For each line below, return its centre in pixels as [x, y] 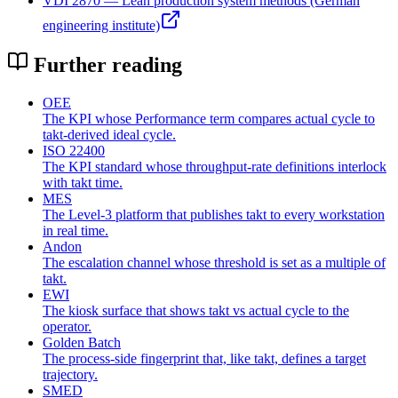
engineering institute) [101, 25]
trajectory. [70, 375]
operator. [67, 327]
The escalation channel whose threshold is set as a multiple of [214, 263]
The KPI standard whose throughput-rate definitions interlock [215, 167]
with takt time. [83, 183]
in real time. [76, 231]
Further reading [105, 65]
